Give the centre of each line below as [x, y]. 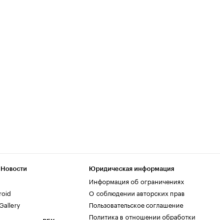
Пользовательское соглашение [136, 204]
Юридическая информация [132, 169]
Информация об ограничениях [137, 181]
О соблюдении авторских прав [137, 192]
